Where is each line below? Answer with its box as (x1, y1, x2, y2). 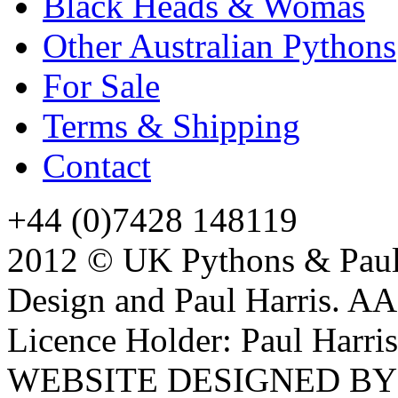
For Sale (43, 66, 160, 105)
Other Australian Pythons (43, 26, 396, 65)
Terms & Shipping (43, 106, 300, 145)
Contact (43, 146, 151, 185)
